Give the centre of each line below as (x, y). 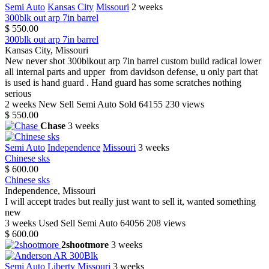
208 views (166, 223)
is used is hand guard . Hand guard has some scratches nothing (123, 83)
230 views (185, 104)
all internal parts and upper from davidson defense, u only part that (131, 72)
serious (19, 94)
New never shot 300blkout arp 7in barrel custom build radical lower (133, 61)
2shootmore (85, 245)
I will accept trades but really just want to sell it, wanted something (130, 202)
